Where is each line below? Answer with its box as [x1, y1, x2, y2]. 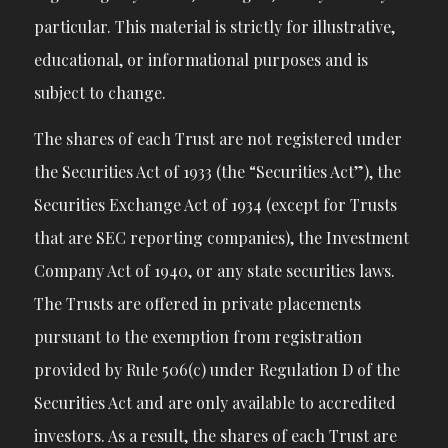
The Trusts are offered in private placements [33, 293, 361, 315]
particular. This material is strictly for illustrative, [33, 15, 395, 37]
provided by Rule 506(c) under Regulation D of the [33, 359, 400, 381]
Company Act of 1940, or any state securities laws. [33, 260, 395, 282]
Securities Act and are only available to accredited [33, 392, 396, 414]
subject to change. [33, 81, 166, 103]
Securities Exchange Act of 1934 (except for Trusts [33, 194, 397, 216]
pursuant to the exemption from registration [33, 326, 362, 348]
